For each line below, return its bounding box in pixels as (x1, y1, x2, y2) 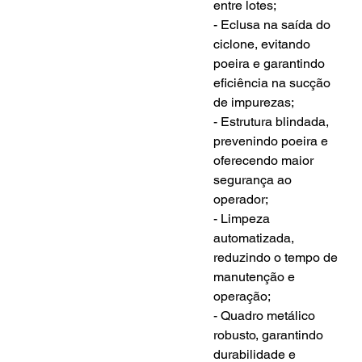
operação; (213, 288, 271, 304)
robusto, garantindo (213, 326, 327, 343)
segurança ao (213, 171, 296, 187)
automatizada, (213, 229, 298, 246)
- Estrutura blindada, (213, 113, 333, 129)
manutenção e (213, 268, 299, 284)
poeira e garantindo (213, 55, 329, 71)
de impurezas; (213, 94, 295, 110)
